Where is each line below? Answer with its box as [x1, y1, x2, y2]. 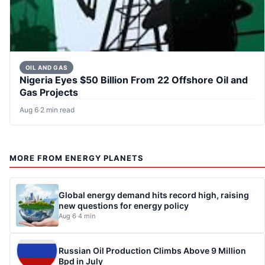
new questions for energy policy [59, 200, 189, 211]
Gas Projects [20, 86, 78, 99]
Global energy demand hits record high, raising [59, 189, 249, 200]
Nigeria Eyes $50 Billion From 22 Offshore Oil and [20, 74, 248, 86]
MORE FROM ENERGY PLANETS [9, 153, 144, 163]
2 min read [40, 105, 75, 115]
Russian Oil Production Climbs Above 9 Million [59, 245, 246, 256]
